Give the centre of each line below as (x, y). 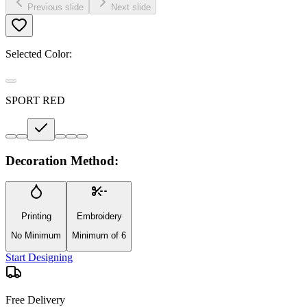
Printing (36, 216)
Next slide (131, 7)
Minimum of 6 (99, 235)
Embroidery (99, 216)
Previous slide (56, 7)
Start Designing (39, 258)
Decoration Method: (62, 160)
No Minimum (36, 235)
